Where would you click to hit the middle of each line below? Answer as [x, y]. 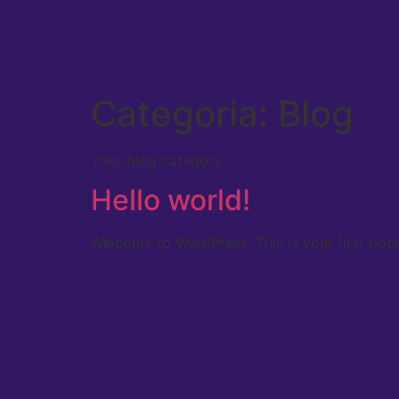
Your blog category [156, 160]
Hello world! [171, 200]
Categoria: [184, 114]
